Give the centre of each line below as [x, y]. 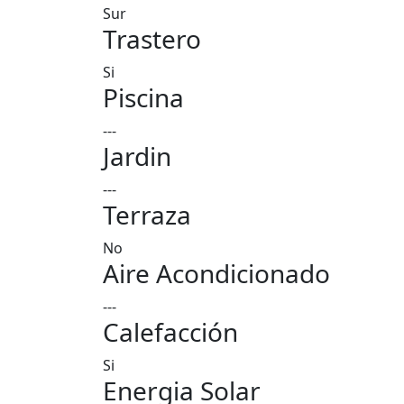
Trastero [152, 39]
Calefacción [170, 332]
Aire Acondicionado [216, 273]
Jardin [137, 156]
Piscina [143, 97]
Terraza [147, 215]
